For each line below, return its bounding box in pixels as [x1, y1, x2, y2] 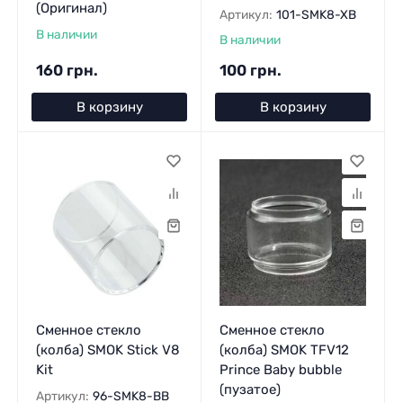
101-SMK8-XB [275, 6, 356, 22]
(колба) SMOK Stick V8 [35, 342, 180, 359]
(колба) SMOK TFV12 [219, 342, 349, 359]
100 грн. [219, 60, 282, 79]
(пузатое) [219, 381, 281, 399]
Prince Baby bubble [219, 362, 342, 379]
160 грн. [35, 60, 98, 79]
